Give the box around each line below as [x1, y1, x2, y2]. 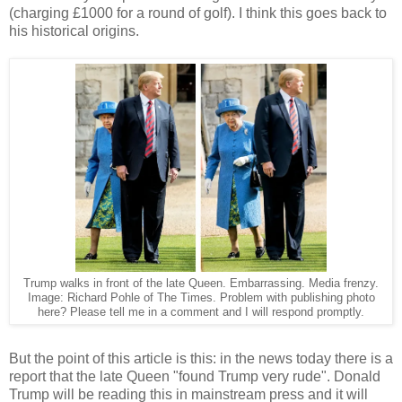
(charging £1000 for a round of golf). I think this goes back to [9, 5, 387, 22]
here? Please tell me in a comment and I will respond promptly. [38, 306, 364, 319]
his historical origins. [9, 23, 139, 39]
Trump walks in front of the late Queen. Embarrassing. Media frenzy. [23, 277, 379, 291]
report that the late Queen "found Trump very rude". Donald [9, 368, 380, 384]
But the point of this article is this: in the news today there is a [9, 350, 393, 366]
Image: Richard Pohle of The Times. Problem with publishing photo [27, 292, 375, 305]
